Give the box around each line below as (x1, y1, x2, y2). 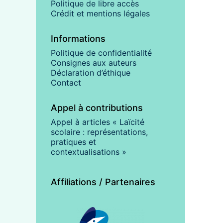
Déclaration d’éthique (51, 67, 130, 78)
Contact (51, 77, 81, 88)
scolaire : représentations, (51, 126, 148, 137)
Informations (51, 33, 106, 44)
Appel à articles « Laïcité (51, 116, 144, 127)
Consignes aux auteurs (51, 57, 136, 68)
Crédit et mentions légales (51, 8, 150, 18)
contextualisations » (51, 146, 126, 157)
